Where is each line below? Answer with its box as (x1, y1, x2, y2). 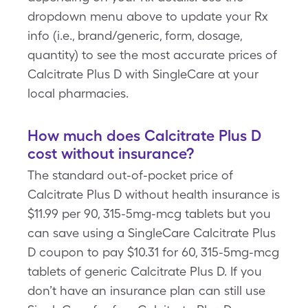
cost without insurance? (27, 144, 194, 162)
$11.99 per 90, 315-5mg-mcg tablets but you (27, 206, 271, 221)
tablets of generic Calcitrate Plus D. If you (27, 264, 262, 278)
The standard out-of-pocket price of (27, 168, 233, 182)
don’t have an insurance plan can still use (27, 283, 265, 298)
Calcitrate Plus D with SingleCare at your (27, 67, 258, 81)
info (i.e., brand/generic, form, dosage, (27, 28, 242, 43)
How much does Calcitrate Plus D (27, 126, 261, 144)
